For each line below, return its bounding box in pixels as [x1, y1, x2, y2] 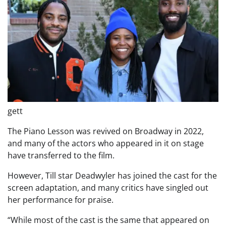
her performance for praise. [8, 194, 114, 206]
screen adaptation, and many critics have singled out [8, 182, 208, 194]
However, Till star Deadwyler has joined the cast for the [8, 170, 217, 182]
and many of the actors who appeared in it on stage [8, 138, 204, 149]
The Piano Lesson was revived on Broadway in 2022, [8, 126, 204, 137]
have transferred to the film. [8, 150, 115, 161]
